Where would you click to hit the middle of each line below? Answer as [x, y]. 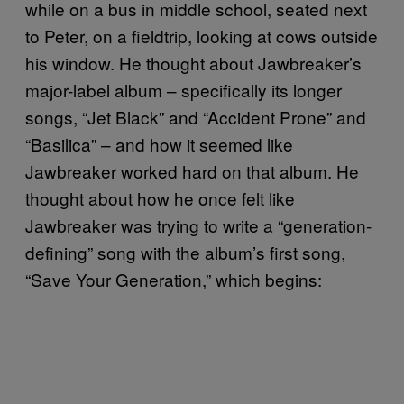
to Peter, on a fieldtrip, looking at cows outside [202, 35]
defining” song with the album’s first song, [185, 252]
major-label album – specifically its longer [184, 89]
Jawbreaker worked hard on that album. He [192, 170]
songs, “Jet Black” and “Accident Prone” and [196, 116]
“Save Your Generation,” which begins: [174, 279]
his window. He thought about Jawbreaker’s [193, 62]
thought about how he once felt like [160, 197]
